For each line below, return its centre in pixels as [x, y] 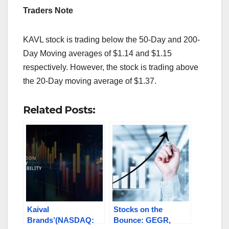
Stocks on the [138, 210]
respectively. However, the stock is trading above [111, 67]
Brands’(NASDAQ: [61, 220]
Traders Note [48, 11]
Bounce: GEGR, [142, 220]
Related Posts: [59, 110]
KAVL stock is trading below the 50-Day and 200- [111, 40]
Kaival [38, 210]
